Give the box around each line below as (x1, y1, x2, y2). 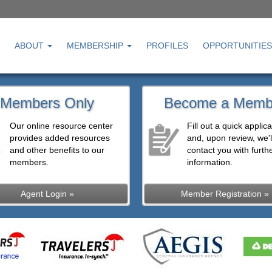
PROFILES (146, 41, 188, 50)
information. (187, 157, 233, 167)
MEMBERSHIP (66, 41, 126, 50)
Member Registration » (180, 189, 269, 199)
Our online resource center (9, 121, 113, 131)
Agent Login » (20, 189, 74, 199)
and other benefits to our (9, 145, 104, 155)
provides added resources (9, 133, 110, 143)
